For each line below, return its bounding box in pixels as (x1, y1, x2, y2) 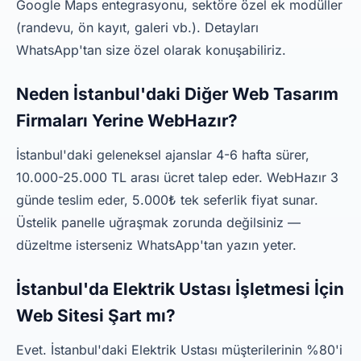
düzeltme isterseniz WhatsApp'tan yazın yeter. (16, 237, 297, 253)
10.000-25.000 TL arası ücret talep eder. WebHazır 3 (16, 169, 338, 185)
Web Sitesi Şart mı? (16, 305, 176, 326)
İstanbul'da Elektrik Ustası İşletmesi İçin (16, 279, 344, 299)
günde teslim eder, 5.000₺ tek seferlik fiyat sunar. (16, 192, 318, 208)
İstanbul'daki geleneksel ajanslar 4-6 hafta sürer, (16, 147, 309, 163)
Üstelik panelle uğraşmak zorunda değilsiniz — (16, 214, 301, 230)
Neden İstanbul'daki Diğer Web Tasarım (16, 84, 338, 104)
